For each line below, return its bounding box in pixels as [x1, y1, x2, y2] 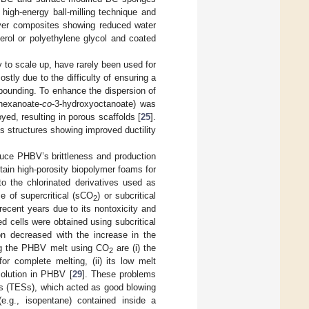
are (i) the [112, 242, 157, 253]
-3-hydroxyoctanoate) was [51, 98, 156, 109]
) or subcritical [97, 190, 156, 201]
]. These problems [81, 268, 156, 279]
